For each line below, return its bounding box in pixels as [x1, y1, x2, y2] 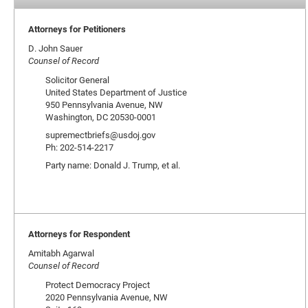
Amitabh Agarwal [28, 247, 94, 259]
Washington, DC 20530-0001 [45, 111, 156, 123]
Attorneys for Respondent [28, 228, 130, 240]
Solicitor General [45, 74, 109, 86]
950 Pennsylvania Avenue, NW [45, 98, 163, 111]
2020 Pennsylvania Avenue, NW [45, 291, 168, 303]
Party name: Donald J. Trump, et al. [45, 159, 180, 171]
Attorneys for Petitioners [28, 23, 126, 35]
